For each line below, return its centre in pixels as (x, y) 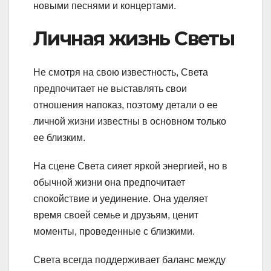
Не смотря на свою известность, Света (121, 73)
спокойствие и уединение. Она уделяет (121, 199)
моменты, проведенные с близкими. (114, 232)
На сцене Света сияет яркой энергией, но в (130, 166)
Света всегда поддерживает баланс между (129, 260)
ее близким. (59, 138)
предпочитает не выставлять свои (110, 89)
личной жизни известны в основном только (130, 122)
